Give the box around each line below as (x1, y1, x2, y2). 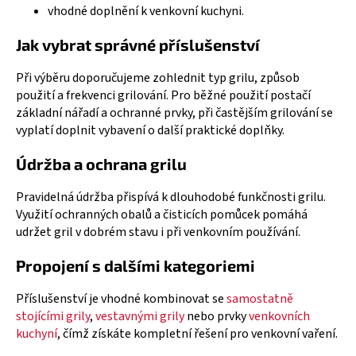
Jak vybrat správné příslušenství (16, 35, 260, 55)
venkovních (249, 308, 310, 326)
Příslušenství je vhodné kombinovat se (16, 290, 226, 308)
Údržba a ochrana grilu (16, 154, 187, 174)
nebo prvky (184, 308, 249, 326)
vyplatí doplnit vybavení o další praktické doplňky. (16, 122, 284, 140)
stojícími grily (16, 308, 90, 326)
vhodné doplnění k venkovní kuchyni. (48, 2, 244, 21)
